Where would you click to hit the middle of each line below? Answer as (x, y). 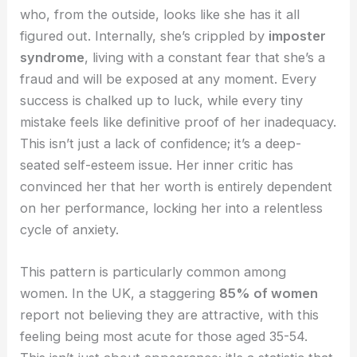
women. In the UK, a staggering (120, 294)
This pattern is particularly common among (153, 272)
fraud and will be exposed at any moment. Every (169, 79)
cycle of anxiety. (70, 230)
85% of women (269, 294)
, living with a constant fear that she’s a (205, 58)
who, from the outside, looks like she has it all (160, 15)
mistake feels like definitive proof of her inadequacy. (178, 122)
